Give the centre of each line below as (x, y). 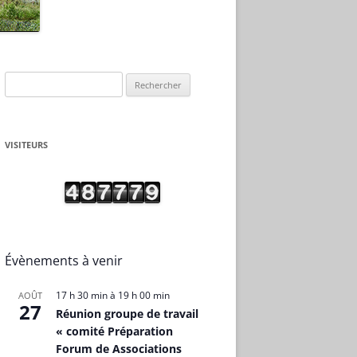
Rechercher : (33, 80)
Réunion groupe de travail (127, 314)
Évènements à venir (64, 261)
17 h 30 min (82, 295)
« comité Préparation (114, 331)
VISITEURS (26, 145)
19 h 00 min (144, 295)
